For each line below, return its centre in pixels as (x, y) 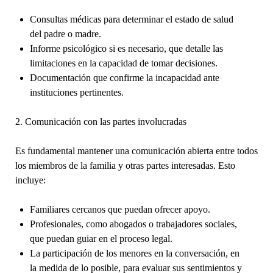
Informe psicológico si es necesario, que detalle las (126, 48)
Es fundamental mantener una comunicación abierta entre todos (136, 151)
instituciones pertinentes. (76, 92)
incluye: (30, 180)
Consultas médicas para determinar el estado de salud (131, 19)
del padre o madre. (65, 34)
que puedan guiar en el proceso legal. (101, 238)
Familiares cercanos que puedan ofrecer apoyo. (120, 209)
